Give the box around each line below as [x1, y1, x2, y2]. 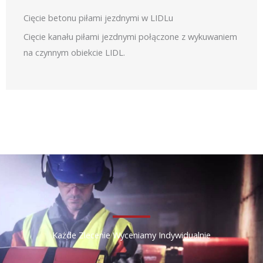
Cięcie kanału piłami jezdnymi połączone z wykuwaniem [23, 31, 237, 43]
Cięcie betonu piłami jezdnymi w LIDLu [23, 12, 173, 24]
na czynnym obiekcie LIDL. [23, 46, 125, 59]
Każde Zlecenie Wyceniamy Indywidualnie [52, 229, 211, 241]
